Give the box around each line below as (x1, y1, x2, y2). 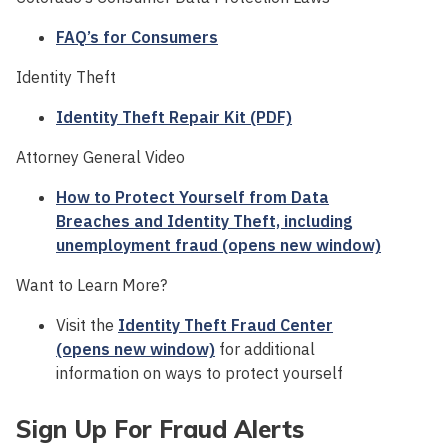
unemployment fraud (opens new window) (56, 234, 382, 255)
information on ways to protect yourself (56, 362, 344, 383)
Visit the (56, 314, 119, 335)
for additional (215, 338, 316, 359)
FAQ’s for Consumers (56, 26, 219, 47)
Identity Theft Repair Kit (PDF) (56, 106, 293, 127)
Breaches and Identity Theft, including (56, 210, 353, 231)
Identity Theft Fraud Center (118, 314, 334, 335)
